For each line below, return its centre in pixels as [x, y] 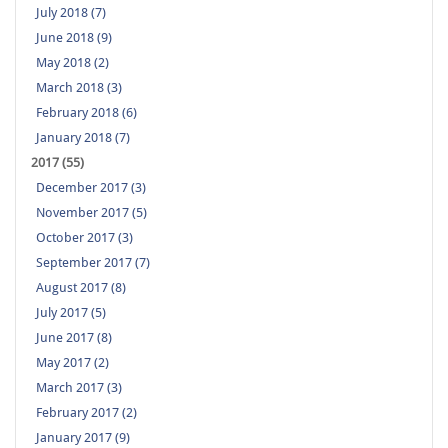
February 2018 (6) [86, 113]
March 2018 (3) [79, 88]
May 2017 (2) [72, 363]
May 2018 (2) [72, 63]
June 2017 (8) [74, 338]
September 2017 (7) [93, 263]
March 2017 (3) [79, 388]
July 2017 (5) [71, 313]
